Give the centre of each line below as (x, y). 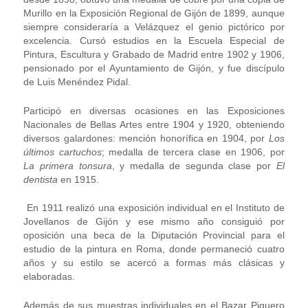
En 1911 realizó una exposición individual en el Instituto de (156, 208)
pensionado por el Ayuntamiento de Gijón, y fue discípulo (154, 68)
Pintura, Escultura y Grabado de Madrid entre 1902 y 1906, (154, 55)
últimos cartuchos (63, 152)
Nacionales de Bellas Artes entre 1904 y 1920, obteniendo (154, 124)
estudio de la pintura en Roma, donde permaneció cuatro (154, 249)
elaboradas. (49, 277)
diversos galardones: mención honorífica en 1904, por (146, 138)
